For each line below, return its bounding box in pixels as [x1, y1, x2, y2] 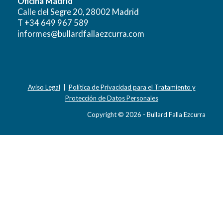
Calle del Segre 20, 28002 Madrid [17, 7, 139, 17]
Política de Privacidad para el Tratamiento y [68, 83, 196, 92]
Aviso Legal [27, 83, 60, 92]
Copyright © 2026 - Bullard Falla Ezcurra [87, 111, 206, 119]
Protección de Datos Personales [65, 94, 158, 103]
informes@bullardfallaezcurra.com [17, 29, 144, 39]
